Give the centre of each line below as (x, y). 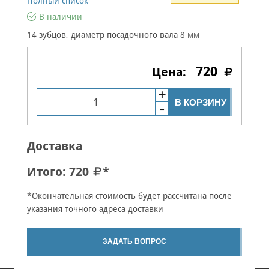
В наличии (61, 17)
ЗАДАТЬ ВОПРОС (134, 241)
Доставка (55, 146)
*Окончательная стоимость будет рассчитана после (129, 196)
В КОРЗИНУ (201, 102)
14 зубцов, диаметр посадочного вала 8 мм (113, 35)
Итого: (48, 172)
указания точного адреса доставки (95, 209)
